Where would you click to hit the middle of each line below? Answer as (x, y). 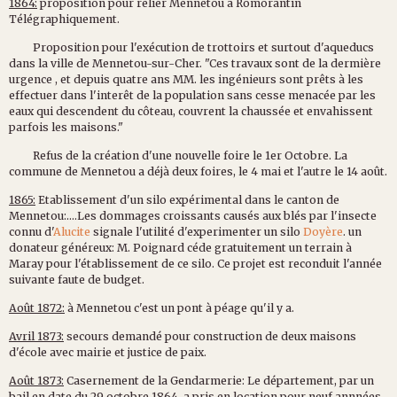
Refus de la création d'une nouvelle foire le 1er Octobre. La (178, 155)
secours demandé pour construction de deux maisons (210, 336)
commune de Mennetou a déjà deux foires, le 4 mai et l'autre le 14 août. (198, 171)
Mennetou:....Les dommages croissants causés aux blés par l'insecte (193, 215)
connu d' (31, 231)
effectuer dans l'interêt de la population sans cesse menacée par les (192, 95)
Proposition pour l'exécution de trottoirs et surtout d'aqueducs (191, 47)
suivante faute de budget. (77, 279)
